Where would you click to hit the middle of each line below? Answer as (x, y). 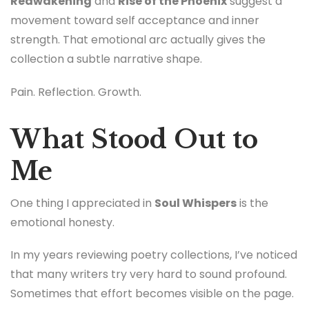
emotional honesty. (62, 223)
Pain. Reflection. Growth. (76, 92)
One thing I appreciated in (82, 203)
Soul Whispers (196, 203)
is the (252, 203)
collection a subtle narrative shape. (106, 59)
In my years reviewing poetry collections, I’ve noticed (154, 255)
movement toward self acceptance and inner (135, 21)
